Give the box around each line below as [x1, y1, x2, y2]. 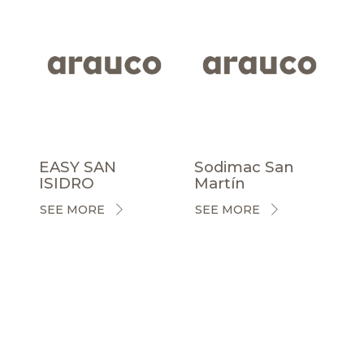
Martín [194, 174, 245, 193]
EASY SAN [39, 158, 116, 177]
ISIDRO [39, 174, 94, 193]
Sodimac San [194, 158, 294, 177]
